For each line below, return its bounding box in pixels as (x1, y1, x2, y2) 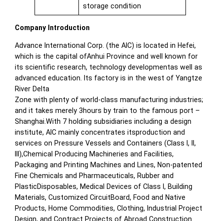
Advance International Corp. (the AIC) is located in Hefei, (15, 41, 196, 50)
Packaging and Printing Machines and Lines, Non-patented (15, 161, 203, 169)
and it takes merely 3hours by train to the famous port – (15, 107, 200, 115)
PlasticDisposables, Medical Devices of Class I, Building (15, 183, 193, 191)
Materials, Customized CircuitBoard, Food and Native (15, 193, 186, 202)
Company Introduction (15, 23, 90, 32)
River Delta (15, 85, 50, 93)
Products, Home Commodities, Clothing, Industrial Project (15, 204, 203, 213)
